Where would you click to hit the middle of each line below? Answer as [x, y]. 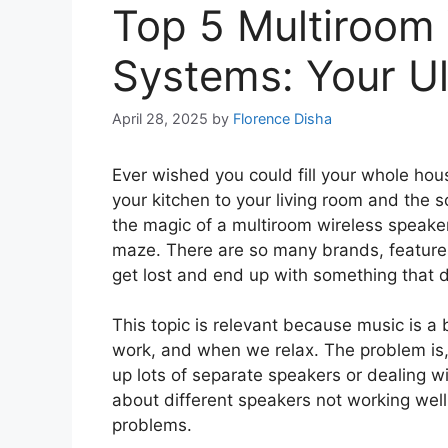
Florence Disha [282, 118]
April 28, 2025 [160, 118]
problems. [152, 425]
